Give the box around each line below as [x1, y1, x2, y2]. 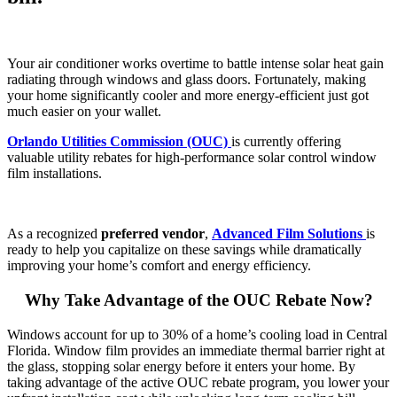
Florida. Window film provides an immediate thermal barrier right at [7, 342, 385, 358]
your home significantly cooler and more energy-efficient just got [7, 88, 369, 104]
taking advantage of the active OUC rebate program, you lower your [7, 374, 389, 390]
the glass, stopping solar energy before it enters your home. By [7, 358, 355, 374]
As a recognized [7, 226, 101, 242]
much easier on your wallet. [7, 104, 161, 120]
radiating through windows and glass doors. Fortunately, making [7, 72, 366, 88]
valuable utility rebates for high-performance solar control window [7, 150, 377, 166]
